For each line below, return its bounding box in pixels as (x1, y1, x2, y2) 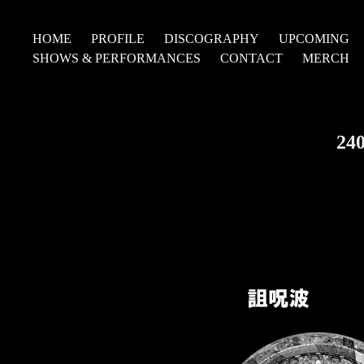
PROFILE (91, 32, 145, 45)
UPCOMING (279, 32, 350, 45)
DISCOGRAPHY (164, 32, 260, 45)
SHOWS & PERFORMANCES (32, 51, 201, 65)
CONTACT (220, 51, 284, 65)
